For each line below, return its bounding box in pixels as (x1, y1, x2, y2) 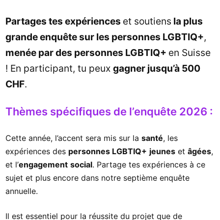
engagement (19, 159, 68, 169)
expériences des (5, 146, 68, 156)
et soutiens (123, 15, 171, 27)
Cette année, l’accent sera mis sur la (5, 133, 141, 143)
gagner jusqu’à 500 (113, 62, 200, 74)
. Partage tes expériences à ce (92, 159, 205, 169)
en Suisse (168, 46, 211, 58)
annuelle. (5, 186, 38, 196)
